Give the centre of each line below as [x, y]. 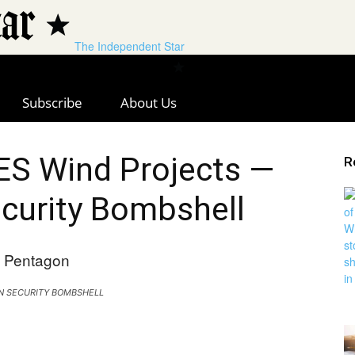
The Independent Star [130, 46]
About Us [149, 103]
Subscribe [52, 103]
